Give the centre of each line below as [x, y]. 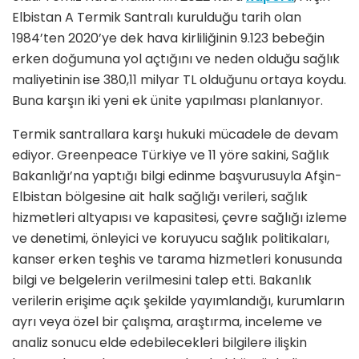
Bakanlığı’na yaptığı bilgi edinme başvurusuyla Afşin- [177, 176]
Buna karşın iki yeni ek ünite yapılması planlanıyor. [167, 101]
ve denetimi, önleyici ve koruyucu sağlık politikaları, [171, 239]
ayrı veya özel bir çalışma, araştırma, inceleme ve [167, 322]
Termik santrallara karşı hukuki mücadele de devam [175, 135]
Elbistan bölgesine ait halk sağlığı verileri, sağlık [160, 197]
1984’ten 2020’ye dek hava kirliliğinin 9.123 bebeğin [168, 38]
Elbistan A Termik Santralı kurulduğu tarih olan [157, 18]
